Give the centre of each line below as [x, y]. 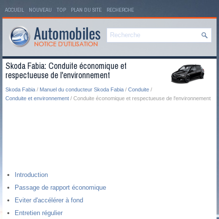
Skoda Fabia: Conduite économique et [66, 66]
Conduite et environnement [37, 99]
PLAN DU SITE [86, 10]
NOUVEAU [40, 10]
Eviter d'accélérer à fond [49, 200]
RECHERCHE [120, 10]
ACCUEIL [14, 10]
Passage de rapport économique [60, 188]
